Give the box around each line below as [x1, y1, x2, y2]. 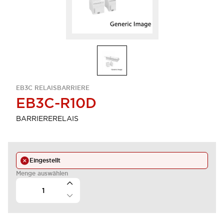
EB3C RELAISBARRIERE [16, 84, 89, 92]
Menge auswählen [16, 169, 68, 177]
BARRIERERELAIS [16, 114, 78, 123]
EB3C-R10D [16, 94, 96, 112]
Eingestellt [29, 156, 60, 164]
